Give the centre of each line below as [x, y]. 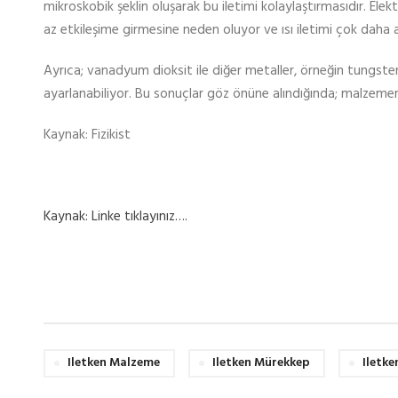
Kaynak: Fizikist [87, 135]
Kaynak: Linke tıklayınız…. [115, 217]
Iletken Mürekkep [261, 363]
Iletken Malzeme [113, 363]
